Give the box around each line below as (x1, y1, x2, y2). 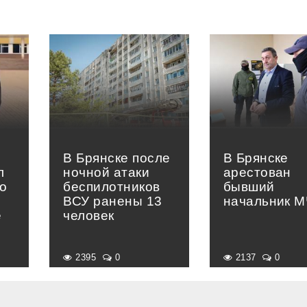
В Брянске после (63, 151, 171, 165)
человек (63, 208, 114, 223)
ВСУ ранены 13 (63, 194, 162, 208)
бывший (223, 180, 275, 194)
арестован (223, 165, 291, 180)
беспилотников (63, 180, 160, 194)
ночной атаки (63, 165, 150, 180)
